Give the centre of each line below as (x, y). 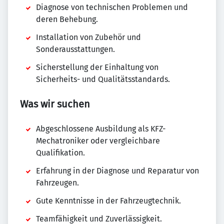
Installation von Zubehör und (88, 37)
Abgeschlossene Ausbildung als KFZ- (101, 129)
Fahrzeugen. (57, 183)
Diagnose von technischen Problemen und (112, 7)
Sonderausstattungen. (75, 49)
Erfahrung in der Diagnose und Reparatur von (117, 171)
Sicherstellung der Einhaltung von (97, 67)
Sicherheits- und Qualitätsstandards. (103, 79)
